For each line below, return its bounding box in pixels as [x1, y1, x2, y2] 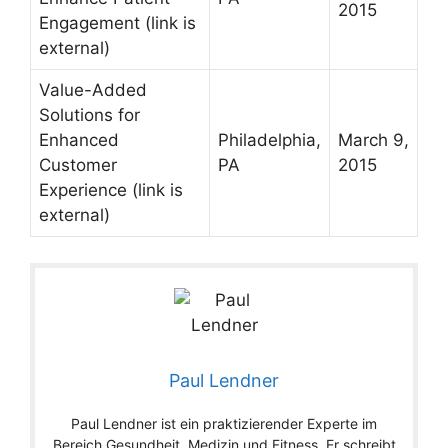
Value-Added [39, 80, 147, 101]
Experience [39, 180, 127, 201]
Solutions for [39, 105, 140, 126]
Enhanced [39, 130, 119, 151]
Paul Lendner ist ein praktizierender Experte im [71, 414, 377, 432]
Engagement [39, 13, 140, 34]
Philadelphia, [218, 130, 321, 151]
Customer [39, 155, 117, 176]
